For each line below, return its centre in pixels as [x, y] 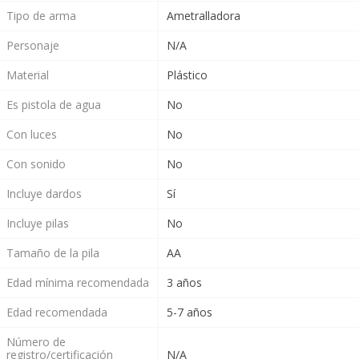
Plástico [187, 75]
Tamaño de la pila [52, 253]
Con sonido [36, 164]
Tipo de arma [41, 16]
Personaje [32, 46]
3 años [184, 283]
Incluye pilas [37, 224]
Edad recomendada [56, 313]
